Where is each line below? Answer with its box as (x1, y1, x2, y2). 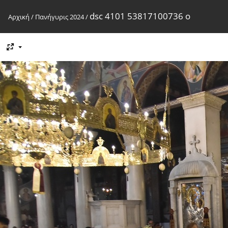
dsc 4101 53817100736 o (90, 10, 190, 22)
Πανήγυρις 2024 (35, 12, 84, 21)
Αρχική (8, 12, 30, 21)
